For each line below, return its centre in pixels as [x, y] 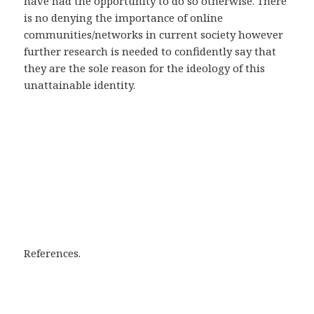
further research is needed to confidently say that [150, 52]
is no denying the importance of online [124, 18]
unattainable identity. [80, 85]
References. [53, 253]
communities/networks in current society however [154, 35]
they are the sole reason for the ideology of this [145, 68]
